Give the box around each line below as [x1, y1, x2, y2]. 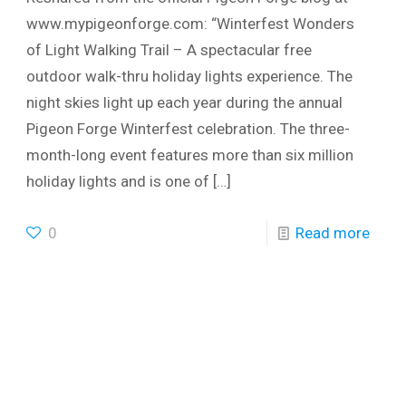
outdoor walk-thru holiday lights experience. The [26, 67, 353, 86]
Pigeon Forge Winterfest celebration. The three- [26, 120, 351, 139]
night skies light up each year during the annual [26, 93, 343, 112]
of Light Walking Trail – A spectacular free [26, 41, 313, 60]
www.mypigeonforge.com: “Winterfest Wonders [26, 14, 355, 34]
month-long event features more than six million [26, 146, 354, 165]
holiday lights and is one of [26, 172, 210, 191]
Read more [295, 224, 370, 243]
